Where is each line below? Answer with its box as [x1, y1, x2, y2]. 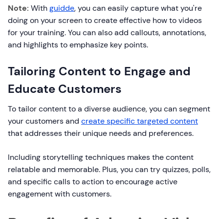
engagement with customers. [8, 189, 111, 199]
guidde [49, 3, 74, 14]
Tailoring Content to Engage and [8, 64, 191, 79]
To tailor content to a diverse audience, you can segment [8, 104, 210, 114]
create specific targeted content [81, 116, 198, 127]
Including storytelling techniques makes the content [8, 152, 194, 163]
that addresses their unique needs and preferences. [8, 128, 194, 139]
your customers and [8, 116, 81, 127]
